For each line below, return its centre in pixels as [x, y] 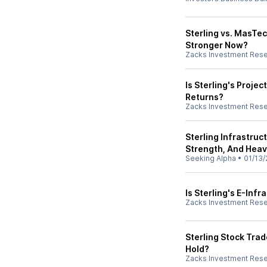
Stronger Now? [217, 45]
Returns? [204, 97]
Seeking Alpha [211, 158]
